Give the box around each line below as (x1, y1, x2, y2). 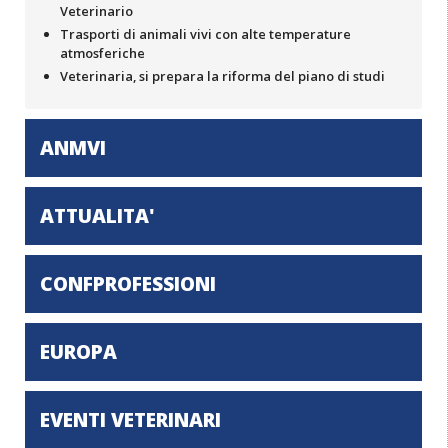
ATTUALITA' (40, 202, 155, 230)
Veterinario (60, 2, 133, 21)
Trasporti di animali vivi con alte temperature (60, 25, 351, 44)
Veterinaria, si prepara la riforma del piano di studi (60, 67, 385, 86)
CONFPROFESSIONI (40, 270, 216, 298)
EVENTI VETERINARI (40, 406, 221, 434)
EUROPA (40, 338, 117, 366)
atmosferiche (60, 44, 145, 63)
